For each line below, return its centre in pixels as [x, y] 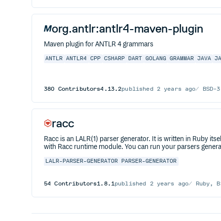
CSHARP [115, 59]
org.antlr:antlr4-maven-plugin [128, 28]
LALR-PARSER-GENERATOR [82, 161]
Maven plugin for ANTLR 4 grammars [99, 44]
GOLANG [156, 59]
